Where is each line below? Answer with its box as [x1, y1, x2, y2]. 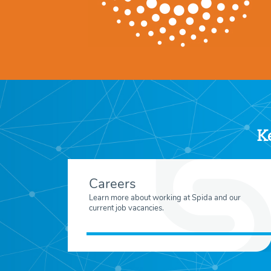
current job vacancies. [89, 202, 164, 214]
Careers [89, 175, 136, 194]
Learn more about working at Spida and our [89, 192, 241, 204]
